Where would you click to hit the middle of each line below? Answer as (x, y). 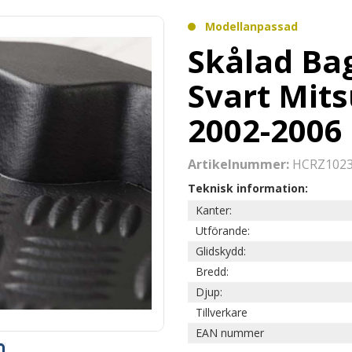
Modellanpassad (251, 26)
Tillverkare (222, 312)
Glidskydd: (222, 251)
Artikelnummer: (240, 164)
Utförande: (224, 231)
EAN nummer (230, 333)
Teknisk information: (248, 188)
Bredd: (214, 271)
